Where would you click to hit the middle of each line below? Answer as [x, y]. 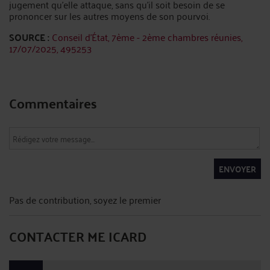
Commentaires [53, 103]
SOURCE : [29, 37]
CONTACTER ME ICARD [78, 236]
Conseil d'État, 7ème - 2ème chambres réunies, [147, 37]
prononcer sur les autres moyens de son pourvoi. [109, 16]
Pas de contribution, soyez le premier [85, 199]
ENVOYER [237, 169]
